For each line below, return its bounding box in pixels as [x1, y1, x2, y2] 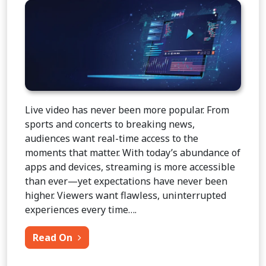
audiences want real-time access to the [25, 132, 198, 145]
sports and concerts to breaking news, [25, 118, 195, 131]
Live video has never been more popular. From [25, 103, 229, 117]
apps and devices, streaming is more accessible [25, 160, 235, 174]
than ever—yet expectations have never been [25, 175, 227, 188]
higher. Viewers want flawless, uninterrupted [25, 189, 226, 202]
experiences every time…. [25, 203, 137, 217]
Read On [33, 231, 75, 245]
